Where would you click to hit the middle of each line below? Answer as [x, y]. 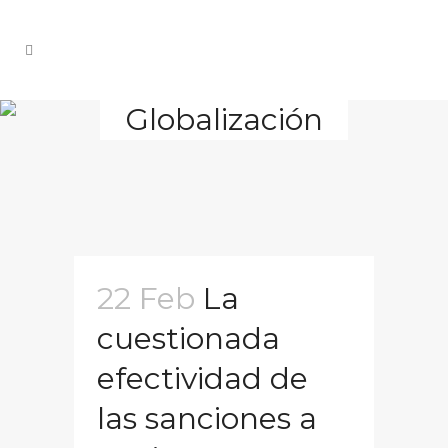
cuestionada [188, 338]
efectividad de [202, 378]
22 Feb [146, 298]
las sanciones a [207, 418]
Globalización [224, 119]
